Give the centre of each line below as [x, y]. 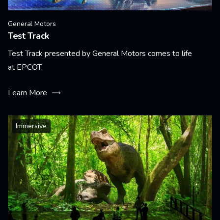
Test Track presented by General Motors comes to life [100, 54]
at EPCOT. [25, 67]
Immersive [31, 126]
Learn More [27, 93]
